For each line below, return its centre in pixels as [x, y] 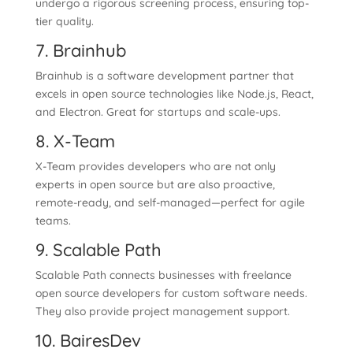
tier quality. [64, 21]
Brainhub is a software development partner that [164, 76]
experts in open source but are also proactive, [155, 184]
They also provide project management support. [162, 311]
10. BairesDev [88, 340]
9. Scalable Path [98, 250]
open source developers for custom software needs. [171, 293]
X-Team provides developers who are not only [155, 166]
